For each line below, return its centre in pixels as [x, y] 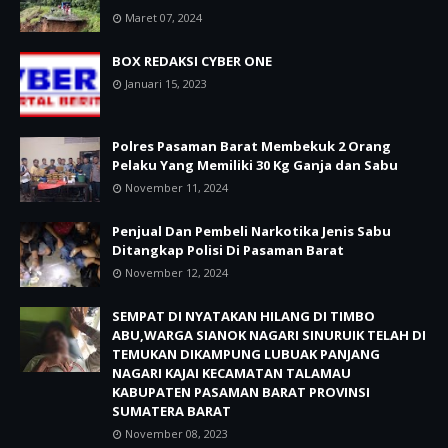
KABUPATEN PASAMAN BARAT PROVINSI [241, 391]
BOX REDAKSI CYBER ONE [192, 60]
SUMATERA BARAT [171, 410]
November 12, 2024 [176, 272]
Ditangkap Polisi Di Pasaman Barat [228, 249]
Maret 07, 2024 [163, 17]
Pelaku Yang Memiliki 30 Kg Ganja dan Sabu [255, 164]
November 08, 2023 [176, 433]
